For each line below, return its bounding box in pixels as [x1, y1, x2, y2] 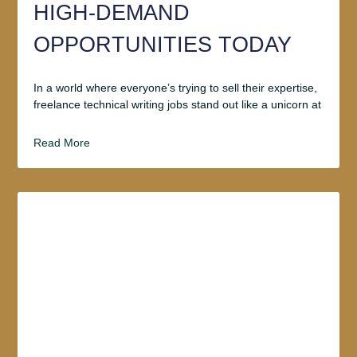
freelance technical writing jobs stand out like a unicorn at [33, 97, 322, 111]
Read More [33, 135, 91, 149]
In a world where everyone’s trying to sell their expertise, [33, 80, 318, 94]
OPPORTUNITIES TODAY [33, 32, 292, 57]
